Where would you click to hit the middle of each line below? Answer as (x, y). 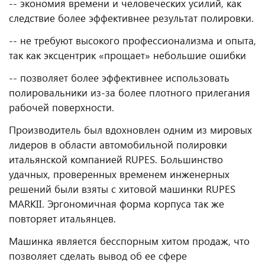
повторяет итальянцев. (62, 219)
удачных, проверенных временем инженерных (119, 174)
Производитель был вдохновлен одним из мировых (130, 130)
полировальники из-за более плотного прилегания (130, 93)
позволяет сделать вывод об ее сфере (98, 256)
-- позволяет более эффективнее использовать (119, 78)
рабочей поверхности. (62, 107)
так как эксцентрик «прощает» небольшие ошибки (127, 55)
